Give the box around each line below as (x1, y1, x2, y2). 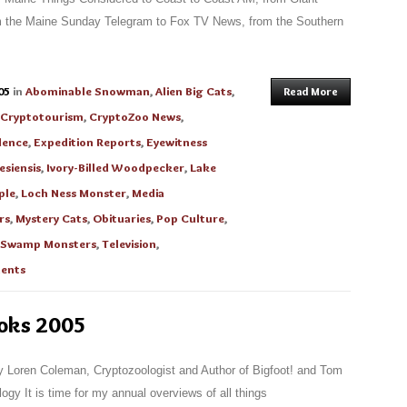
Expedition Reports (34, 134, 141, 149)
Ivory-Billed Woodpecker (46, 160, 184, 174)
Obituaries (93, 211, 151, 225)
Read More (283, 84, 338, 98)
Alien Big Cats (155, 84, 232, 98)
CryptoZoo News (89, 109, 181, 124)
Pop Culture (156, 211, 224, 225)
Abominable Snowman (25, 84, 150, 98)
